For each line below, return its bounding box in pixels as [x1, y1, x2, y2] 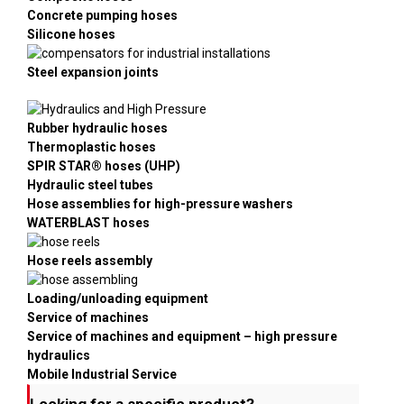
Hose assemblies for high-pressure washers [26, 197, 293, 212]
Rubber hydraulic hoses [26, 121, 168, 136]
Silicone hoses [26, 27, 115, 42]
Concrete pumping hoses [26, 8, 178, 23]
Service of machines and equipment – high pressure [26, 329, 337, 344]
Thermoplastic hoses [26, 140, 156, 155]
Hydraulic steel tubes [26, 178, 153, 193]
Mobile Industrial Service [26, 367, 177, 382]
